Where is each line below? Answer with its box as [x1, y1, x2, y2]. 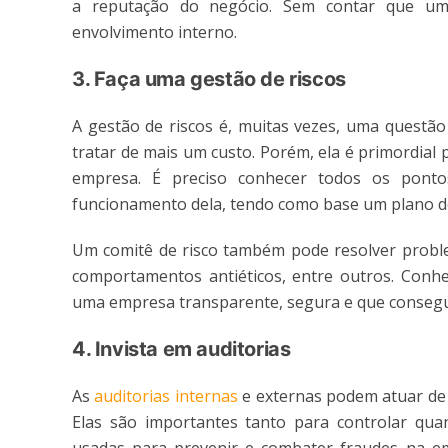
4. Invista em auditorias [72, 337, 291, 362]
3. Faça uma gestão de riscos [72, 67, 346, 92]
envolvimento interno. [72, 21, 237, 44]
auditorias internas [94, 385, 238, 408]
